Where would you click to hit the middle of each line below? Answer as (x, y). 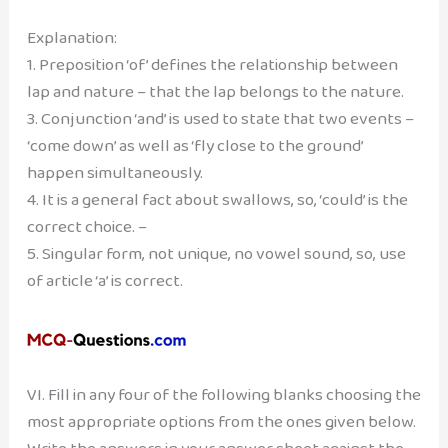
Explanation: (71, 37)
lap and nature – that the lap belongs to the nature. (215, 91)
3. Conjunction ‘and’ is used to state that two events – (220, 118)
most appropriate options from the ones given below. (221, 422)
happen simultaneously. (114, 172)
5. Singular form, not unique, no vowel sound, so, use (216, 253)
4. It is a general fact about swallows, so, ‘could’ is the (217, 199)
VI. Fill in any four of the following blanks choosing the (223, 395)
